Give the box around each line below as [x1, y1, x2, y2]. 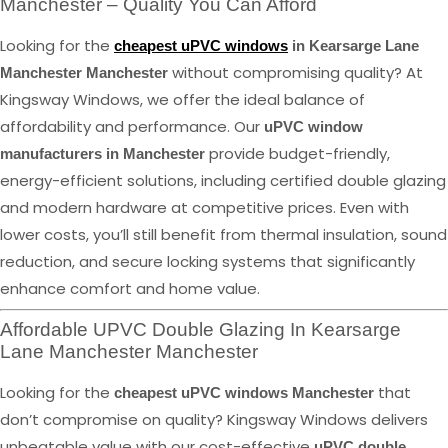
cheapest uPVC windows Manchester [114, 384, 374, 402]
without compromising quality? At [168, 61, 423, 83]
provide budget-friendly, [205, 142, 390, 164]
